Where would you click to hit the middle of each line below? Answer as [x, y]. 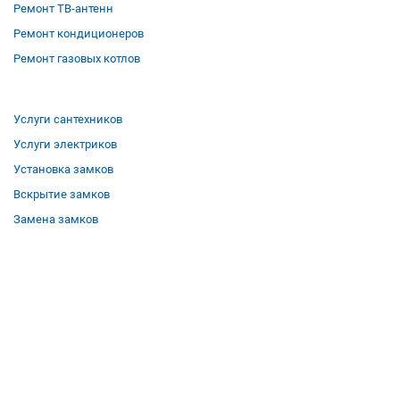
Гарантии [39, 305]
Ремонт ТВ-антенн [63, 8]
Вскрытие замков [62, 194]
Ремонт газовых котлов [77, 58]
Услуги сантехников [68, 119]
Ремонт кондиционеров [79, 33]
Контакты [40, 380]
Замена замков [56, 219]
